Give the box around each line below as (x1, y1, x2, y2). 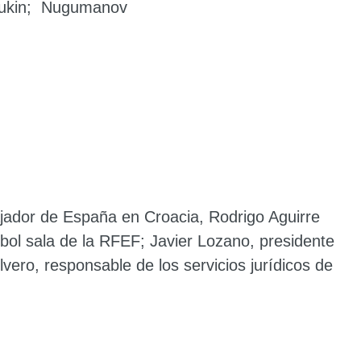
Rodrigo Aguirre (209, 207, 320, 226)
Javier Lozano (150, 231, 250, 250)
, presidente (250, 231, 334, 250)
